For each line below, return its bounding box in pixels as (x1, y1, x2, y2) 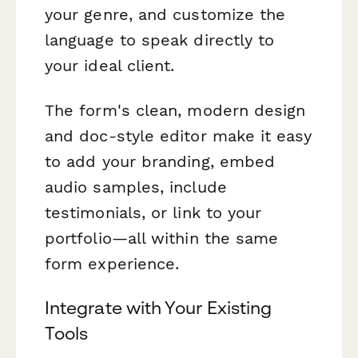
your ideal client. (45, 56, 175, 76)
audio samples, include (45, 177, 227, 197)
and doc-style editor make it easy (45, 125, 312, 145)
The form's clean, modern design (45, 100, 306, 120)
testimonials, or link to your (45, 202, 262, 222)
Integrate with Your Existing (45, 296, 272, 318)
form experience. (45, 253, 180, 273)
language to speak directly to (45, 30, 275, 50)
